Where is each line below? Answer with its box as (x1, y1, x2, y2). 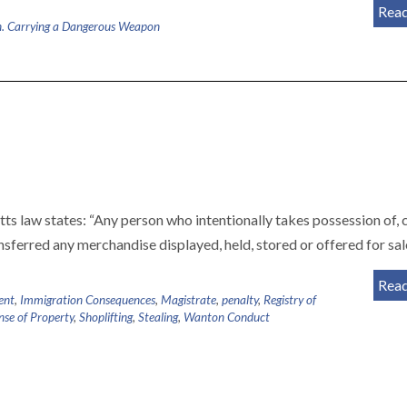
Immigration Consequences (20, 293, 155, 307)
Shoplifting (79, 310, 133, 324)
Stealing (138, 310, 178, 324)
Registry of (263, 293, 316, 307)
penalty (222, 293, 258, 307)
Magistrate (161, 293, 216, 307)
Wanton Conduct (184, 310, 270, 324)
